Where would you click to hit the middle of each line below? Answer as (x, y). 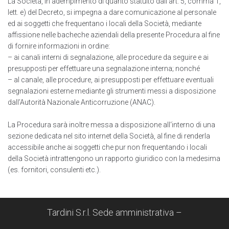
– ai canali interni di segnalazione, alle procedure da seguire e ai (108, 58)
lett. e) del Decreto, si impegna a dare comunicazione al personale (112, 13)
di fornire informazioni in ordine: (59, 46)
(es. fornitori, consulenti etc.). (54, 170)
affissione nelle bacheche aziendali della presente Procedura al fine (114, 35)
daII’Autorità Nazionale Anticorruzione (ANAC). (82, 102)
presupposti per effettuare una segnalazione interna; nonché (104, 69)
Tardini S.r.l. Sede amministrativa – (114, 213)
